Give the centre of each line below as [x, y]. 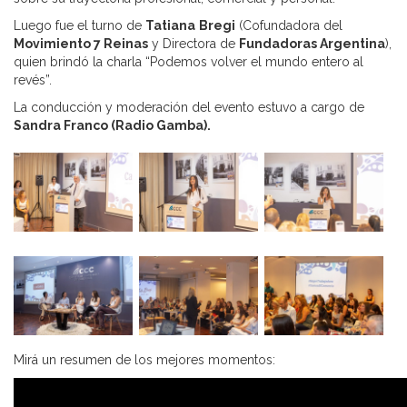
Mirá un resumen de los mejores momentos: [144, 360]
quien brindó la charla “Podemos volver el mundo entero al [189, 61]
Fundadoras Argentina [312, 43]
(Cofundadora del [289, 25]
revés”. [33, 79]
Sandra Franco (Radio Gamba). [112, 125]
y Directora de [194, 43]
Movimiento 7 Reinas [81, 43]
